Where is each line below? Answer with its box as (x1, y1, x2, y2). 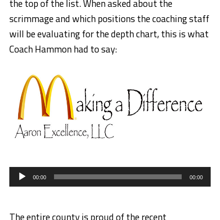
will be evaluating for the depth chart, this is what (9, 27, 209, 41)
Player (8, 172, 29, 185)
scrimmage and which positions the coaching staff (9, 11, 209, 26)
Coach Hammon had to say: (9, 42, 117, 56)
